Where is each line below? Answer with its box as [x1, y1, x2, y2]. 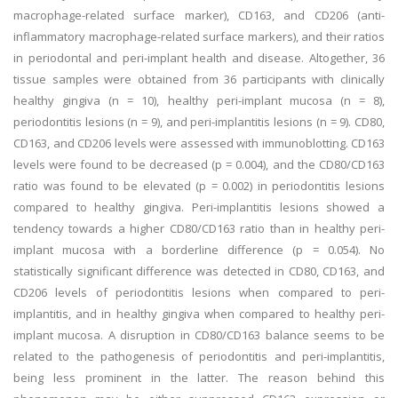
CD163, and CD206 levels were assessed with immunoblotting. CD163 [13, 135, 385, 151]
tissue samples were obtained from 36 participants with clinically [13, 71, 385, 87]
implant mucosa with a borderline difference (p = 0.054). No [13, 242, 385, 258]
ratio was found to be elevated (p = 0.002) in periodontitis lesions [13, 178, 385, 194]
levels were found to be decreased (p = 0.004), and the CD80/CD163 [13, 156, 385, 172]
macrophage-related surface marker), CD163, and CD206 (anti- [13, 7, 385, 23]
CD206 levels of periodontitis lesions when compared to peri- [13, 284, 385, 300]
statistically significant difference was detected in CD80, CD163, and [13, 263, 385, 279]
